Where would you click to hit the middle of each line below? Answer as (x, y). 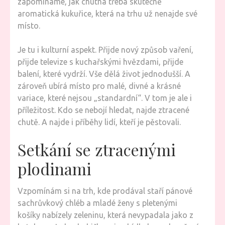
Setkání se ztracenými (97, 149)
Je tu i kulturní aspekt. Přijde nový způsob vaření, (105, 50)
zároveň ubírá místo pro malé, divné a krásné (99, 86)
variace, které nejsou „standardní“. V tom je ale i (105, 98)
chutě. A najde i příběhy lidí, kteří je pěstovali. (99, 122)
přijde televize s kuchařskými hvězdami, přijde (100, 62)
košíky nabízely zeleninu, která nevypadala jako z (105, 215)
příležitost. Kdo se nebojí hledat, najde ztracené (103, 110)
